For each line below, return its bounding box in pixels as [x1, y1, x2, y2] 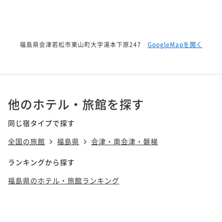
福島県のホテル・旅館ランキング [8, 175, 119, 186]
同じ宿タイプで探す [8, 117, 75, 128]
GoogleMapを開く [147, 40, 203, 49]
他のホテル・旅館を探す [8, 95, 144, 112]
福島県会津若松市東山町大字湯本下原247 [19, 40, 141, 49]
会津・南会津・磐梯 [91, 136, 158, 146]
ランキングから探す [8, 157, 75, 167]
